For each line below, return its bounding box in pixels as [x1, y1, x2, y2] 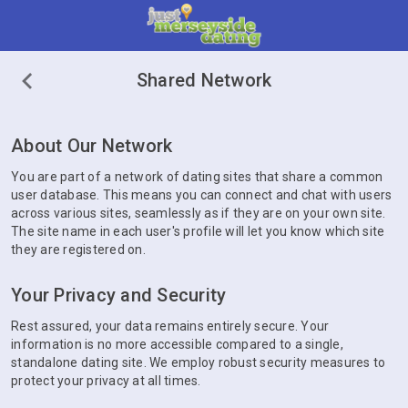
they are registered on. [11, 242, 146, 257]
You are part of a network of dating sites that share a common [11, 169, 383, 184]
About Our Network [11, 135, 173, 157]
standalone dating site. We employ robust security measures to [11, 355, 386, 370]
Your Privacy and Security [11, 284, 227, 306]
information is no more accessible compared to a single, [11, 337, 343, 352]
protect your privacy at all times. [11, 373, 201, 388]
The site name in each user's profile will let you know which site [11, 224, 385, 239]
